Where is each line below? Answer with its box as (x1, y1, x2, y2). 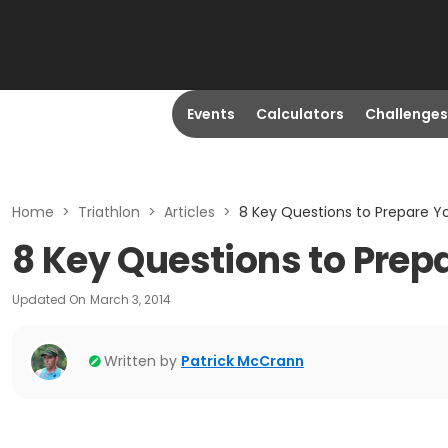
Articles (164, 202, 215, 222)
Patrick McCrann (181, 351, 304, 371)
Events (186, 104, 235, 124)
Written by (104, 351, 177, 371)
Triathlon (78, 202, 140, 222)
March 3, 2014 (90, 291, 171, 308)
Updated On (12, 291, 86, 308)
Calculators (255, 104, 344, 124)
